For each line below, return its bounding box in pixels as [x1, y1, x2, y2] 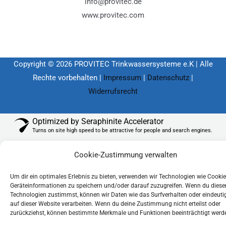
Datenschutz [147, 73, 189, 82]
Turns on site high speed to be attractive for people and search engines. [32, 127, 212, 134]
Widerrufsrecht [88, 86, 138, 96]
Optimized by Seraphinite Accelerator [32, 116, 163, 126]
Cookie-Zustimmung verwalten [74, 150, 177, 159]
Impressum [103, 73, 141, 82]
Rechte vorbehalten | [33, 73, 103, 82]
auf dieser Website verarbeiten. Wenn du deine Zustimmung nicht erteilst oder [10, 200, 220, 207]
